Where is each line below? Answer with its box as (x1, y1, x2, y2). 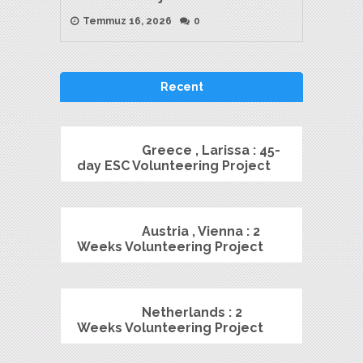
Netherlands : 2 (142, 304, 242, 320)
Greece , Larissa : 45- (142, 142, 280, 158)
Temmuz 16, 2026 (80, 15, 172, 27)
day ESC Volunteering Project (77, 157, 271, 173)
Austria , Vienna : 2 (142, 223, 260, 239)
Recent (160, 79, 203, 93)
